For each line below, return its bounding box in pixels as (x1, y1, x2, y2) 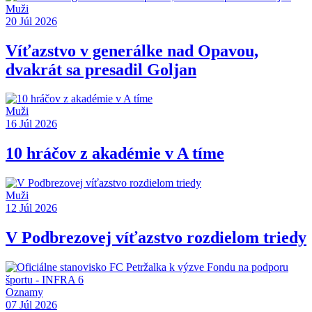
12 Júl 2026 (6, 202, 57, 214)
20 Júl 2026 (6, 15, 57, 27)
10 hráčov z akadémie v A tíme (6, 144, 224, 163)
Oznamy (6, 286, 43, 299)
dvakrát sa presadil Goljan (6, 60, 196, 79)
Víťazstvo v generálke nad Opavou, (6, 41, 258, 60)
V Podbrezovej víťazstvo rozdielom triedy (6, 228, 306, 247)
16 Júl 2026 (6, 118, 57, 130)
